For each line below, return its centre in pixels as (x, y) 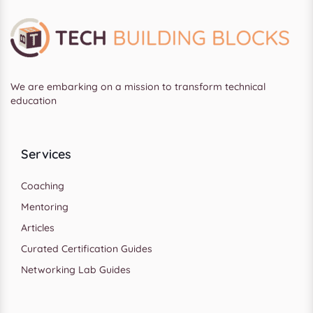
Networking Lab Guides (76, 269)
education (34, 100)
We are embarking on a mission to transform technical (138, 86)
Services (46, 154)
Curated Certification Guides (87, 248)
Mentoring (45, 206)
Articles (38, 227)
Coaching (43, 185)
